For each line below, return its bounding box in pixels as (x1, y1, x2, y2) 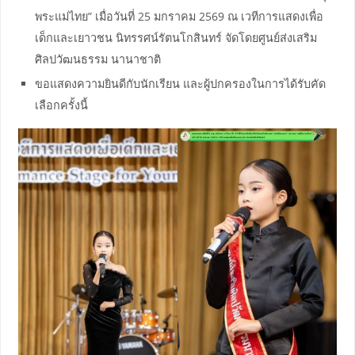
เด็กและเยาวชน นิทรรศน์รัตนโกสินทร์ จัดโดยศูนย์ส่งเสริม (35, 29, 318, 45)
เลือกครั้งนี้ (35, 97, 89, 113)
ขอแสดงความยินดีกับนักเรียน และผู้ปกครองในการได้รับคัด (35, 75, 326, 91)
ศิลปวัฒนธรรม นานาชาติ (35, 51, 162, 67)
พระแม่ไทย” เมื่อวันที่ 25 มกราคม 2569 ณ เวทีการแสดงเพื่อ (35, 8, 324, 24)
